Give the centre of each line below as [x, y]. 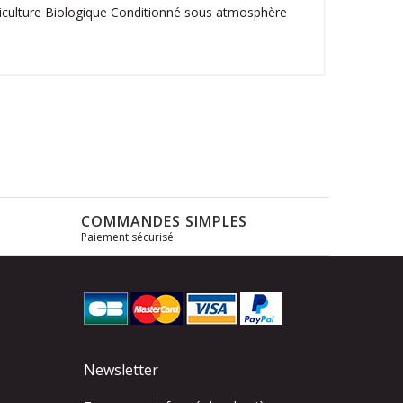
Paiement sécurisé [127, 237]
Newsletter [121, 370]
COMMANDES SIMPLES [164, 222]
